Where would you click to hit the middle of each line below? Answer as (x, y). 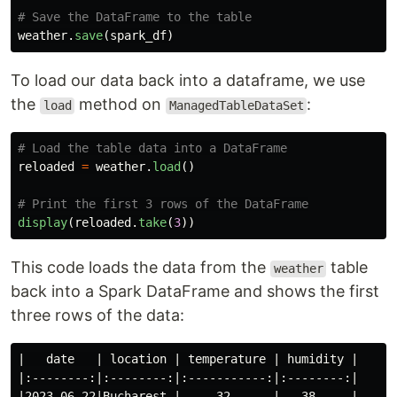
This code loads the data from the (140, 268)
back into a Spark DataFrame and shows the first (195, 292)
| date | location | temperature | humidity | (188, 359)
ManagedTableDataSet (236, 106)
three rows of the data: (97, 315)
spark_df (138, 36)
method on (121, 105)
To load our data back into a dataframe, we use (188, 81)
